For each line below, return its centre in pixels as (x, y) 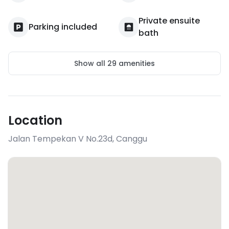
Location (35, 120)
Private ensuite (169, 21)
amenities (136, 63)
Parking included (63, 27)
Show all (91, 63)
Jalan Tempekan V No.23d (60, 139)
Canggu (132, 139)
